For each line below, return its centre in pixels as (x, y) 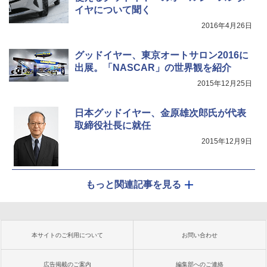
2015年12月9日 (227, 141)
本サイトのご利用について (67, 235)
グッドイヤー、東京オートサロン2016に (162, 55)
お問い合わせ (200, 235)
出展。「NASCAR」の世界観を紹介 (153, 67)
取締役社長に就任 (113, 125)
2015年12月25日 (225, 83)
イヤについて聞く (113, 10)
